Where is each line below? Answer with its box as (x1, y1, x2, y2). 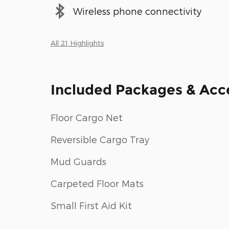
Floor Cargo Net (51, 112, 123, 123)
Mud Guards (51, 156, 106, 167)
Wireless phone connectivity (73, 5, 201, 16)
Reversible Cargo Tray (51, 134, 149, 145)
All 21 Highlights (51, 38, 104, 48)
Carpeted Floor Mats (51, 178, 144, 189)
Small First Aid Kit (51, 200, 132, 211)
